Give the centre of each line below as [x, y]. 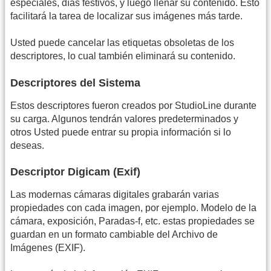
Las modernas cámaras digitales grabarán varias [115, 195]
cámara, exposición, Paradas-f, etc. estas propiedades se [132, 221]
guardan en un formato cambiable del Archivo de [114, 235]
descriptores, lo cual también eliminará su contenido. [123, 56]
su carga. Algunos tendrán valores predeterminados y [124, 119]
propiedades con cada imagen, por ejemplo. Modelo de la [133, 208]
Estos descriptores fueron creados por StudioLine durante [133, 105]
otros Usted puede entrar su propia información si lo [121, 132]
